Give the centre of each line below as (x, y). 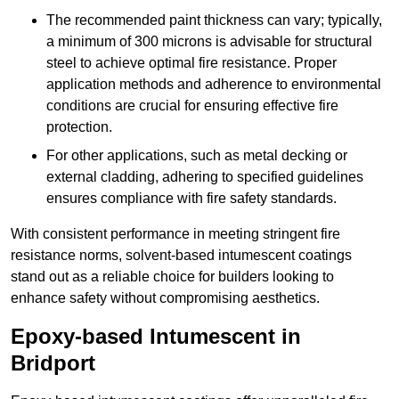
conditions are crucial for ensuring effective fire (192, 106)
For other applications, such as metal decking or (197, 156)
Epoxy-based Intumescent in (156, 337)
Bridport (53, 363)
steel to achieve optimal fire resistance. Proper (191, 63)
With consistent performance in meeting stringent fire (175, 234)
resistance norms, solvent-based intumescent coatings (181, 256)
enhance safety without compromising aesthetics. (165, 298)
